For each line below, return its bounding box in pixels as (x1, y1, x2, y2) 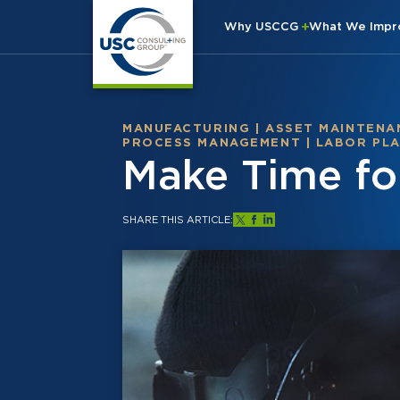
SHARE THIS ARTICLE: (122, 212, 233, 226)
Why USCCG (224, 20, 302, 33)
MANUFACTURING (122, 121, 251, 135)
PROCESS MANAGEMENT (122, 136, 302, 149)
